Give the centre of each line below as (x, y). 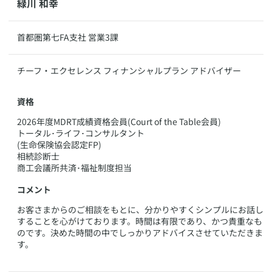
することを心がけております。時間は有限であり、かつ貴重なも (140, 221)
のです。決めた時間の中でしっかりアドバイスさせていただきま (140, 233)
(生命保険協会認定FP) (59, 144)
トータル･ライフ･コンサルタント (81, 133)
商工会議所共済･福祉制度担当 (74, 167)
